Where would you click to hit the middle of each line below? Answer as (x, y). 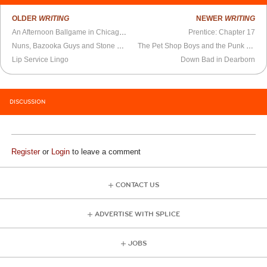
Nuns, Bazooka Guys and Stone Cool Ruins (121, 46)
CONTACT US (137, 185)
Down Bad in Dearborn (218, 59)
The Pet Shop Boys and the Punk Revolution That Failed (250, 46)
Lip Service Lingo (41, 59)
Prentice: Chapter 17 (221, 32)
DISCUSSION (27, 102)
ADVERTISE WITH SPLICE (137, 214)
